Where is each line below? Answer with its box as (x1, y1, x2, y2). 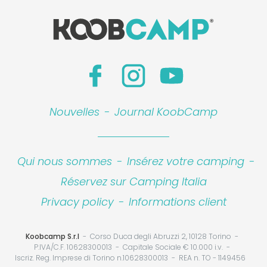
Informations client (128, 194, 226, 209)
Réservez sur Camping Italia (60, 173, 207, 189)
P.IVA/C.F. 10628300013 (33, 241, 112, 252)
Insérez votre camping (127, 153, 244, 169)
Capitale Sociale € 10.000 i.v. (122, 241, 223, 252)
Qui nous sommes (17, 153, 112, 169)
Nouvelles (49, 104, 100, 119)
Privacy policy (41, 194, 114, 209)
